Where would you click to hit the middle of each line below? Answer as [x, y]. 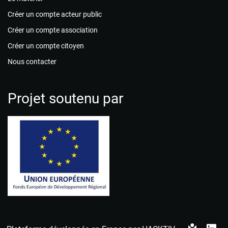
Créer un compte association [53, 30]
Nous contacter [32, 62]
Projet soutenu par [65, 98]
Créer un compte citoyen [46, 46]
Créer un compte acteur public [55, 14]
